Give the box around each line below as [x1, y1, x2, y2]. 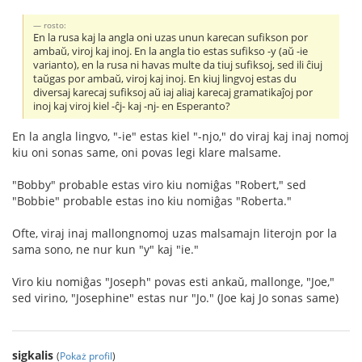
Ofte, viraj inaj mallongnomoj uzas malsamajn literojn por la [12, 225, 337, 242]
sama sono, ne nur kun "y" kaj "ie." [12, 242, 199, 258]
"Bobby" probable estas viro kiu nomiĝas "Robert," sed [12, 177, 306, 193]
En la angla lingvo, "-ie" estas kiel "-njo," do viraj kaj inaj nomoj [12, 128, 349, 145]
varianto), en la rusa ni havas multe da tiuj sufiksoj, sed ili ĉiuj [33, 58, 323, 73]
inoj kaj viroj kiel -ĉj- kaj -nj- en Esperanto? [33, 99, 231, 114]
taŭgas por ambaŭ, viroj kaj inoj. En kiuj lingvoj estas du [33, 72, 297, 86]
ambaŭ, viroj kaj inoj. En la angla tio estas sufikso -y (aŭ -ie [33, 44, 309, 59]
